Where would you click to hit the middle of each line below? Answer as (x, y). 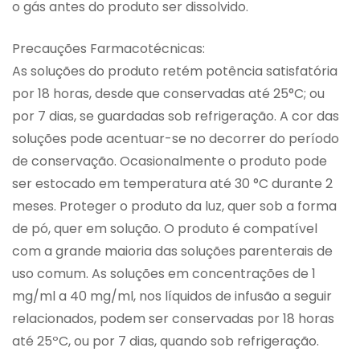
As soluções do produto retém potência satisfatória (175, 72)
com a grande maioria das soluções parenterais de (172, 252)
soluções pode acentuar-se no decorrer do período (176, 139)
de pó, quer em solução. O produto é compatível (165, 229)
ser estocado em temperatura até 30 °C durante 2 (172, 184)
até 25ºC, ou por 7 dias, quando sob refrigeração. (166, 342)
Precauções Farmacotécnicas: (108, 49)
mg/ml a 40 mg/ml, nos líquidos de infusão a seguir (172, 297)
